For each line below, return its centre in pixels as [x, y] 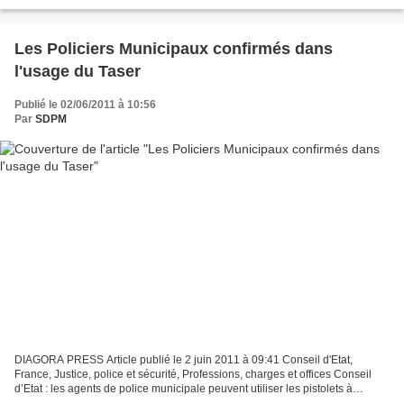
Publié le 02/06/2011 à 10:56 [85, 104]
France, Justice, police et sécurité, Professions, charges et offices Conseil [193, 375]
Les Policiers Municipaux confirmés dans [174, 48]
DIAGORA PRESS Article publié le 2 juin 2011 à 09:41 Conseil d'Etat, [184, 360]
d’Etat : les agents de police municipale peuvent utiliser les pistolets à [184, 389]
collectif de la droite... [66, 16]
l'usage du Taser [78, 71]
